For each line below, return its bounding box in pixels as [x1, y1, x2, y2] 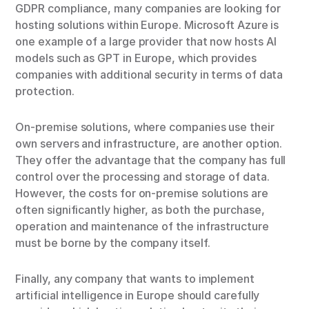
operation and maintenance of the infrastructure [15, 219, 269, 234]
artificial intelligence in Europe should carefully [15, 288, 260, 303]
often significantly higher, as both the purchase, [15, 203, 265, 217]
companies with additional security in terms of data [15, 68, 283, 82]
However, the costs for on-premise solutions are [15, 186, 268, 201]
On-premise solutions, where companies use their [15, 120, 275, 134]
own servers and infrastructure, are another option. [15, 137, 283, 151]
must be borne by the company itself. [15, 236, 210, 250]
